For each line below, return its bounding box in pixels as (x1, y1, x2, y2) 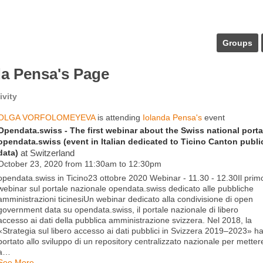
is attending (95, 113, 143, 122)
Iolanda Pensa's (143, 113, 202, 122)
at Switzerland (18, 148, 75, 159)
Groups (222, 38, 252, 48)
